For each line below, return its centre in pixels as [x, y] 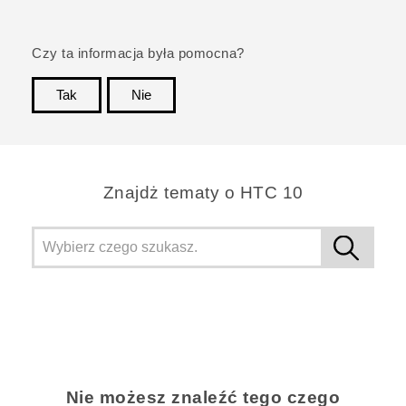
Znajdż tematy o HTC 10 [203, 193]
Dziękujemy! [334, 123]
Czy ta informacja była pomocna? [138, 54]
